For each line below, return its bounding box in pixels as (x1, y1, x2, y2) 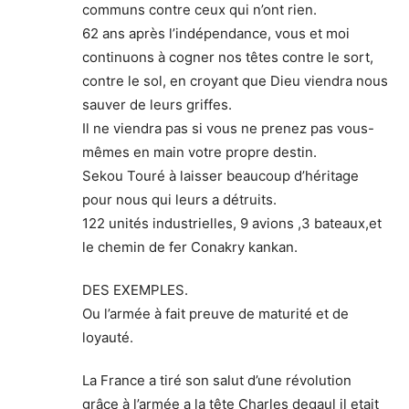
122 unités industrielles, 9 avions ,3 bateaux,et (82, 214, 382, 232)
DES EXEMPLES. (82, 280, 188, 299)
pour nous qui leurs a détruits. (82, 190, 277, 208)
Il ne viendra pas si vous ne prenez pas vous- (82, 119, 374, 137)
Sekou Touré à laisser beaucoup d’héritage (82, 166, 359, 184)
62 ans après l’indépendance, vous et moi (82, 24, 350, 42)
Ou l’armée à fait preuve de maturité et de (82, 304, 349, 322)
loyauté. (82, 328, 133, 346)
